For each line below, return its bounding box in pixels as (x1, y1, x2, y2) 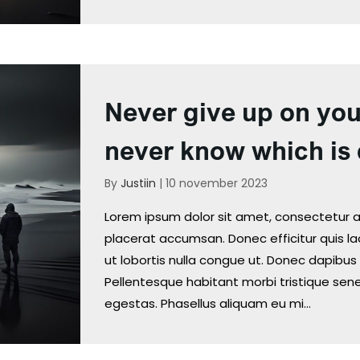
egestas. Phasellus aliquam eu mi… (104, 295, 311, 313)
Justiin (120, 175, 156, 192)
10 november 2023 (165, 175, 268, 192)
